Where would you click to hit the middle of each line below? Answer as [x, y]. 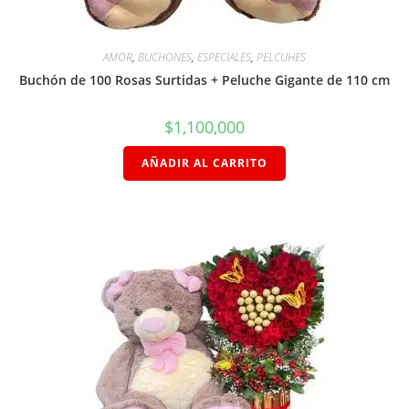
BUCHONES [165, 58]
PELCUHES [281, 58]
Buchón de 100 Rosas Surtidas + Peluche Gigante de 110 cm [204, 80]
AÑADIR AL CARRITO [204, 163]
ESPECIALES [224, 58]
